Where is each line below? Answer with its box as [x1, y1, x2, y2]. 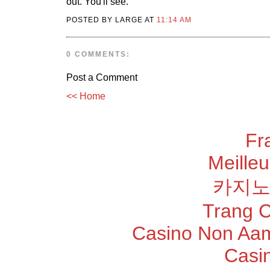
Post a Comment [66, 72, 137, 83]
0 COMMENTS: [66, 50, 131, 59]
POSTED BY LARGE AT [66, 16, 157, 25]
